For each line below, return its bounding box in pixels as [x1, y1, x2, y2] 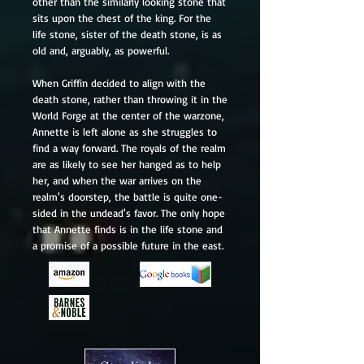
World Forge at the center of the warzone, [32, 109, 224, 122]
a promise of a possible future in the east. [32, 239, 223, 252]
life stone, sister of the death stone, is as [32, 28, 222, 41]
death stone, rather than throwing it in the [32, 93, 227, 106]
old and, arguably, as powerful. [32, 44, 169, 57]
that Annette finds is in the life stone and [32, 223, 223, 236]
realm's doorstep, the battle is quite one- [32, 190, 223, 203]
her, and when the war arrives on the [32, 174, 201, 187]
